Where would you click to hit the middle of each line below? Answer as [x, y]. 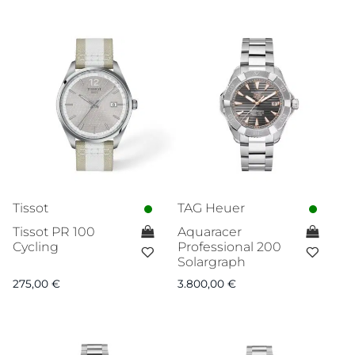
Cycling [36, 247]
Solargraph [211, 262]
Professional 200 [229, 247]
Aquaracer [209, 232]
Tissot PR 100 [54, 232]
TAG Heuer [211, 208]
